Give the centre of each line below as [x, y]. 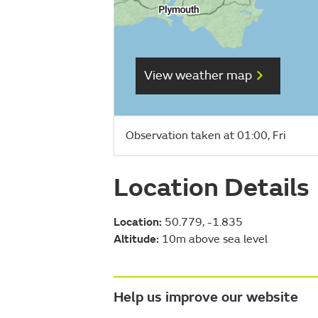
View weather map [198, 76]
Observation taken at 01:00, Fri [206, 135]
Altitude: [136, 239]
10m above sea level [213, 239]
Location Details [212, 187]
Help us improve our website [206, 297]
